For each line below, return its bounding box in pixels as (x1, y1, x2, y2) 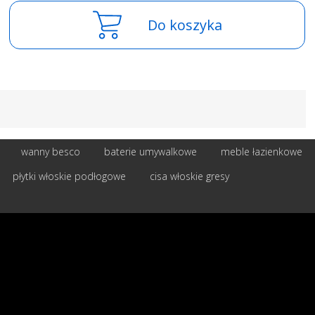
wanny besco (21, 144, 80, 158)
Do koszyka (147, 15, 222, 34)
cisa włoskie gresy (149, 169, 229, 183)
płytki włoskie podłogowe (12, 169, 126, 183)
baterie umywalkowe (104, 144, 197, 158)
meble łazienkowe (221, 144, 302, 158)
